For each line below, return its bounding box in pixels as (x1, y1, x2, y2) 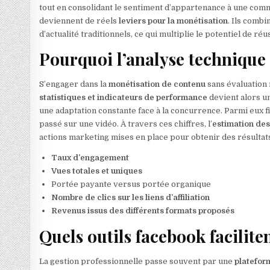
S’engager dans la (39, 80, 109, 89)
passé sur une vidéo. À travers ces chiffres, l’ (39, 119, 213, 129)
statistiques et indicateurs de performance (39, 93, 208, 102)
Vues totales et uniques (51, 166, 143, 176)
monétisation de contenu (108, 80, 206, 89)
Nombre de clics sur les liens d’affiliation (51, 193, 210, 202)
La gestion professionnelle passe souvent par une (39, 256, 235, 266)
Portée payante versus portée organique (51, 180, 212, 189)
